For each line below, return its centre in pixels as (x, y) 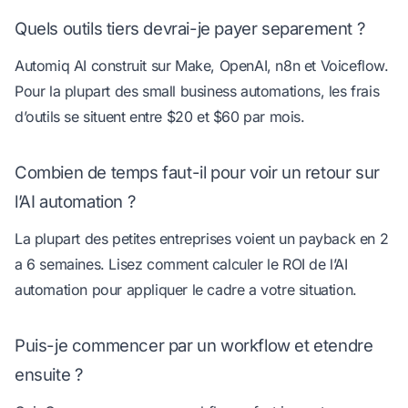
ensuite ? (49, 374)
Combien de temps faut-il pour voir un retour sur (197, 172)
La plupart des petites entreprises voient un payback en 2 (202, 239)
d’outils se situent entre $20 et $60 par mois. (160, 117)
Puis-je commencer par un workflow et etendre (194, 345)
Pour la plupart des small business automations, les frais (197, 92)
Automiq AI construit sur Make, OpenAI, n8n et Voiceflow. (202, 66)
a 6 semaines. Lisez (81, 265)
